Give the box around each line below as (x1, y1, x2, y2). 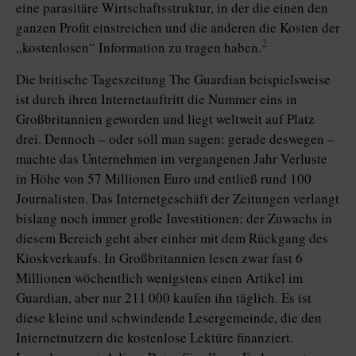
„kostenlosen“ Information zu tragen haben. (16, 38, 261, 56)
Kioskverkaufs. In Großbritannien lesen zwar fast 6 (16, 249, 303, 267)
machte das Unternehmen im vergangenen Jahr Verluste (16, 149, 327, 168)
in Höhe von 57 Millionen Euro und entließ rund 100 (16, 169, 311, 188)
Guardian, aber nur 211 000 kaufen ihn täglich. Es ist (16, 288, 311, 307)
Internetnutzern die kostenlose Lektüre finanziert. (16, 328, 293, 346)
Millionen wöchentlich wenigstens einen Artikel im (16, 269, 303, 287)
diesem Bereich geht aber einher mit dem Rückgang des (16, 229, 328, 247)
